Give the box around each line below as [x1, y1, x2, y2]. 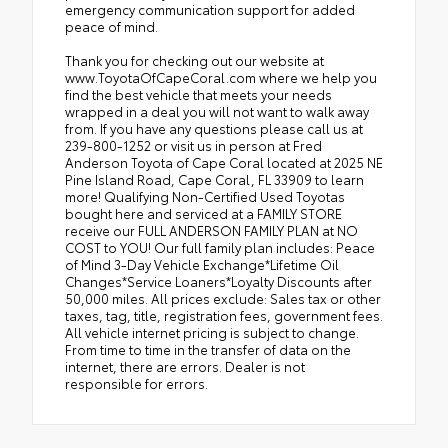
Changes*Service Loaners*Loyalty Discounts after [65, 271, 372, 290]
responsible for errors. [65, 373, 208, 392]
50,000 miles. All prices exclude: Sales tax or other [65, 288, 381, 307]
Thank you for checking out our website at [65, 50, 324, 69]
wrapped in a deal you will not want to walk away [65, 101, 369, 120]
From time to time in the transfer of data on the [65, 339, 351, 358]
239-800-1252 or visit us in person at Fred [65, 135, 322, 154]
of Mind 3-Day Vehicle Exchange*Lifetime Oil [65, 254, 339, 273]
